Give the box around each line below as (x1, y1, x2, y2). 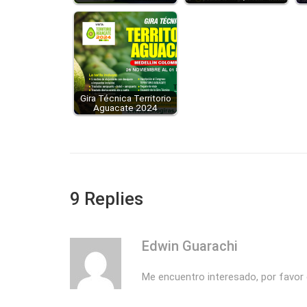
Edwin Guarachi (142, 238, 238, 255)
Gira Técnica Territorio (79, 93, 171, 104)
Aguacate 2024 (93, 102, 158, 114)
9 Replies (70, 188, 143, 210)
